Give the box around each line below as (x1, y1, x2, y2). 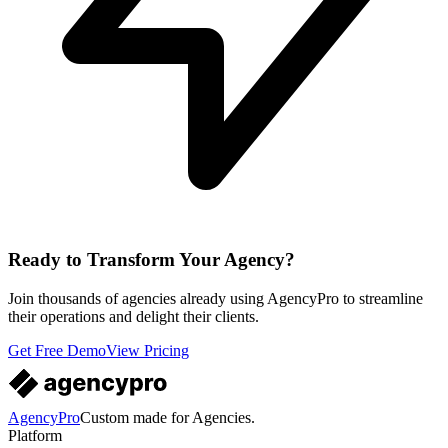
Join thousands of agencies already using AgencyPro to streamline (8, 289, 423, 307)
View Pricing (106, 341, 189, 359)
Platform (8, 426, 62, 444)
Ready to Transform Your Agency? (8, 249, 295, 271)
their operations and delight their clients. (8, 307, 259, 325)
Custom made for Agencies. (80, 408, 255, 426)
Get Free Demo (8, 341, 106, 359)
